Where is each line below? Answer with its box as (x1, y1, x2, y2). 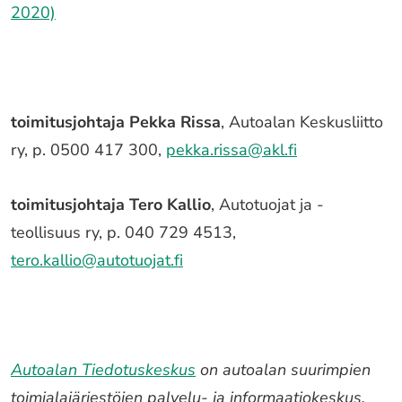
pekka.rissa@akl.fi (166, 139, 297, 161)
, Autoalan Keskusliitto (221, 111, 383, 133)
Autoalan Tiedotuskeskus (11, 359, 196, 380)
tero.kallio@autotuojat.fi (11, 249, 183, 271)
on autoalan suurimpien (196, 359, 371, 380)
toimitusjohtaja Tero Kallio (11, 194, 211, 215)
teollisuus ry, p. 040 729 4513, (11, 222, 236, 243)
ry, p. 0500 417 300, (11, 139, 166, 161)
